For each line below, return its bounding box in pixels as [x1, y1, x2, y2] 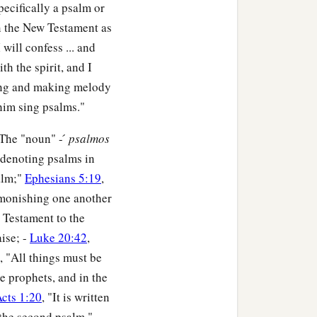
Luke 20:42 [30, 229, 87, 246]
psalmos [69, 130, 110, 147]
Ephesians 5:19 [25, 170, 101, 187]
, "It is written [42, 289, 110, 306]
